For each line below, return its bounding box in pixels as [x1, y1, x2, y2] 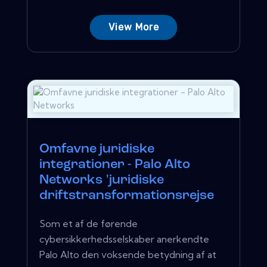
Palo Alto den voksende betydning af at [39, 248, 216, 260]
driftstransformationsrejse [39, 188, 214, 203]
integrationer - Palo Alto [39, 157, 190, 172]
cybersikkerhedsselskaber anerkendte [39, 232, 209, 245]
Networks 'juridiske [39, 173, 164, 187]
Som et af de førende [39, 217, 138, 229]
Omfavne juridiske [39, 142, 154, 156]
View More [108, 21, 159, 33]
